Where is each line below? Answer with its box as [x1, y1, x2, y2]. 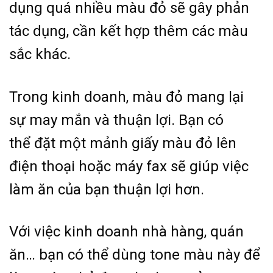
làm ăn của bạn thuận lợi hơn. [9, 180, 204, 198]
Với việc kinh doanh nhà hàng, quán [9, 223, 244, 241]
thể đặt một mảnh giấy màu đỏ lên [9, 134, 236, 152]
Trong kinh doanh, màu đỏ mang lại [9, 88, 244, 105]
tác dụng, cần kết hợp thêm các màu [9, 23, 248, 40]
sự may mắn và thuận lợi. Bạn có [9, 111, 224, 129]
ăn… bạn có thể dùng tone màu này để [9, 246, 260, 264]
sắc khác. [9, 46, 71, 63]
